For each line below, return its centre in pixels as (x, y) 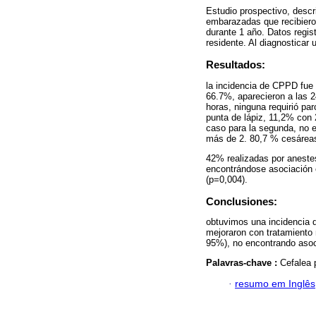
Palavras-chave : (243, 263)
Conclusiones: (242, 201)
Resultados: (236, 65)
